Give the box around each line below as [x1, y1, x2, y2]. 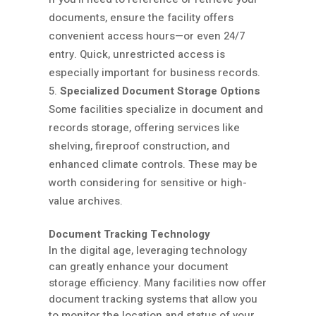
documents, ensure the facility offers [49, 10, 233, 26]
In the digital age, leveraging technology [49, 243, 247, 259]
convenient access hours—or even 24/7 [49, 28, 245, 44]
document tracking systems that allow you [49, 291, 257, 308]
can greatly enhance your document [49, 259, 229, 275]
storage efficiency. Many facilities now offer [49, 275, 267, 291]
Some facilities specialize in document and [49, 102, 263, 118]
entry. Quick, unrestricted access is [49, 47, 225, 63]
